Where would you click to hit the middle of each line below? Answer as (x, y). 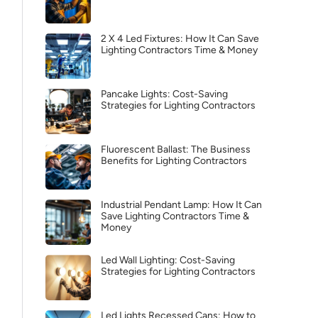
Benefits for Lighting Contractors (174, 161)
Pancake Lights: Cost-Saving (164, 94)
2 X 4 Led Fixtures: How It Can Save (180, 39)
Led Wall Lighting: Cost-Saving (168, 260)
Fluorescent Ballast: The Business (176, 149)
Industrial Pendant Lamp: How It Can (181, 205)
